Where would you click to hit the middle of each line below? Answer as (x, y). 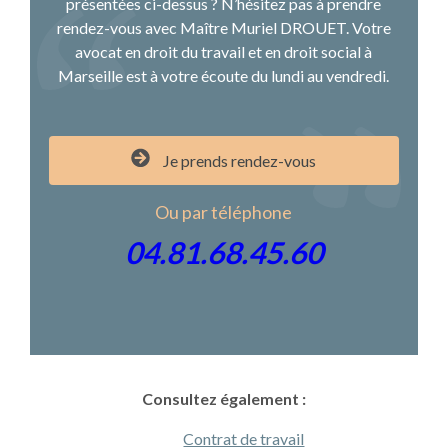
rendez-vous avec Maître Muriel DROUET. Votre (223, 28)
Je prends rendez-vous (240, 161)
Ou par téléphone (224, 211)
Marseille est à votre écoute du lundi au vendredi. (224, 76)
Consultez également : (223, 398)
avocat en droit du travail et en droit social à (224, 52)
